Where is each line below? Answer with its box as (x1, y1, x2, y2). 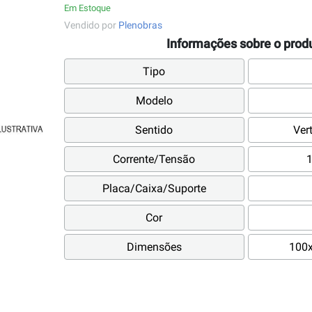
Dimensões (126, 240, 182, 254)
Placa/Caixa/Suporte (102, 182, 206, 196)
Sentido (135, 123, 173, 137)
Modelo (135, 94, 173, 108)
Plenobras (118, 19, 162, 31)
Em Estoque (63, 3, 111, 13)
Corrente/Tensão (113, 153, 196, 166)
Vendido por (63, 19, 118, 31)
